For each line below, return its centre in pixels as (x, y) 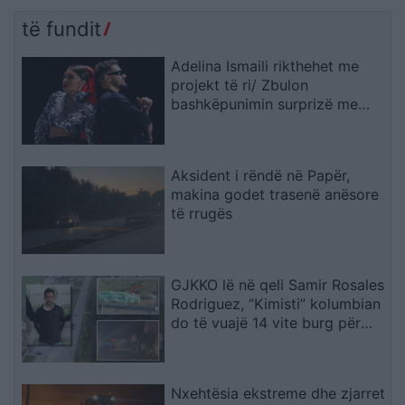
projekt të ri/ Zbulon (240, 85)
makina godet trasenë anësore (275, 194)
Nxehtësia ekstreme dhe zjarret (278, 394)
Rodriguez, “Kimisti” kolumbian (276, 303)
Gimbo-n (202, 123)
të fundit (61, 29)
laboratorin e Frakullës (248, 341)
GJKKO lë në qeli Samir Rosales (278, 284)
